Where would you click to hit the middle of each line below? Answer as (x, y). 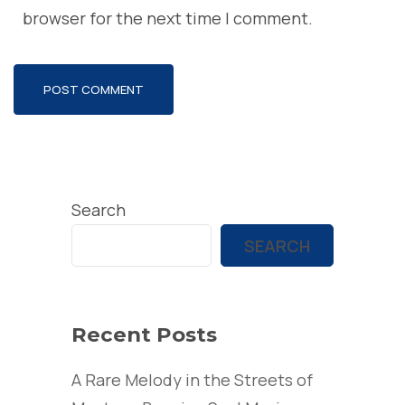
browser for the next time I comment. (168, 19)
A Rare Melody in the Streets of (192, 379)
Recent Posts (144, 335)
